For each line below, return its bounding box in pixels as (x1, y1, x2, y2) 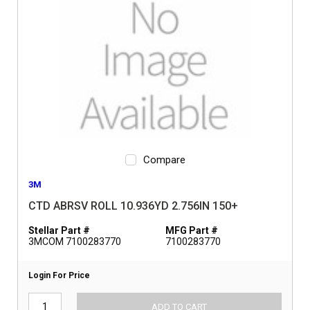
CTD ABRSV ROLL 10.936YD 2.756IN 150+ (28, 199, 238, 212)
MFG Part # (165, 225, 218, 236)
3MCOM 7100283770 (28, 236, 121, 247)
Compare (143, 154, 185, 166)
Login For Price (28, 271, 90, 280)
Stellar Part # (28, 225, 90, 236)
